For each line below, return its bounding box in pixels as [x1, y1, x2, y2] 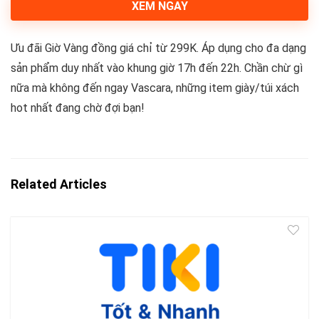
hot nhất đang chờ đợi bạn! [11, 101, 145, 115]
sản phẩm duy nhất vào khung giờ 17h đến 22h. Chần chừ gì [11, 61, 303, 75]
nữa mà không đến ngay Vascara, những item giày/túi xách [11, 81, 299, 95]
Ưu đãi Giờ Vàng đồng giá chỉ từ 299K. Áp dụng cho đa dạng [11, 41, 306, 55]
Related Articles [11, 177, 107, 192]
